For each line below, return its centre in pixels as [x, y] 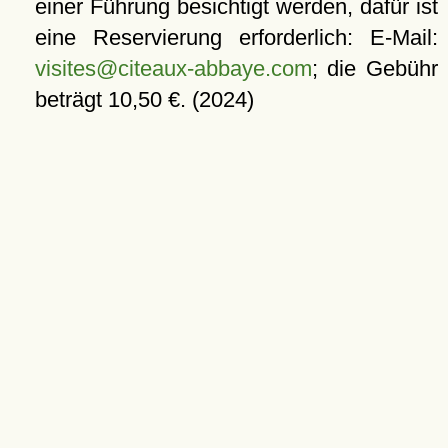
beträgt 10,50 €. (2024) [144, 99]
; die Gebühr [374, 68]
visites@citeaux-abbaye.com [173, 68]
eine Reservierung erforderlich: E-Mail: [236, 37]
